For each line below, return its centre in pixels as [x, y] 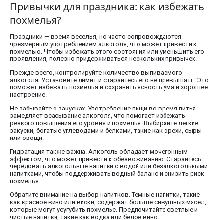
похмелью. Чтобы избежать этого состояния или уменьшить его [107, 52]
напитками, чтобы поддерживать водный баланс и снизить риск [107, 174]
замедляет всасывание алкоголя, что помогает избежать [97, 116]
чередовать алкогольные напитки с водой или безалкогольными [109, 166]
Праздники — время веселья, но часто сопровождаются [96, 37]
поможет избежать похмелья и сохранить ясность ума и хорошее [109, 87]
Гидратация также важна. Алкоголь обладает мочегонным [99, 152]
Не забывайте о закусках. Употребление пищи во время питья [103, 109]
